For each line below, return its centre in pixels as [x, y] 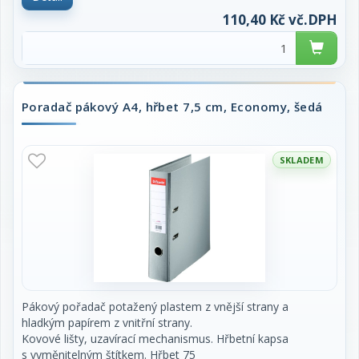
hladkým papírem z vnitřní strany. [107, 323]
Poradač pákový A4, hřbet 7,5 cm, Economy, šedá [172, 107]
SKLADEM [301, 160]
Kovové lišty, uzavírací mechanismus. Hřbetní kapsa [155, 339]
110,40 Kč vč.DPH [280, 20]
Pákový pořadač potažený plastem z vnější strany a [155, 307]
